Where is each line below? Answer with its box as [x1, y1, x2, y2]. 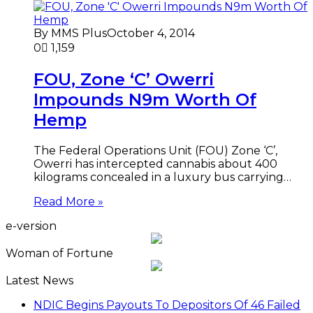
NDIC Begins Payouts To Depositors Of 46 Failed [34, 298, 300, 312]
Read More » [34, 194, 103, 208]
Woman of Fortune [6, 246, 113, 260]
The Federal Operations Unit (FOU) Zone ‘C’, [34, 143, 277, 157]
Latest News [6, 273, 73, 287]
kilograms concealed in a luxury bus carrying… [34, 170, 291, 184]
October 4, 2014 [107, 26, 195, 40]
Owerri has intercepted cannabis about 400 [34, 156, 277, 170]
